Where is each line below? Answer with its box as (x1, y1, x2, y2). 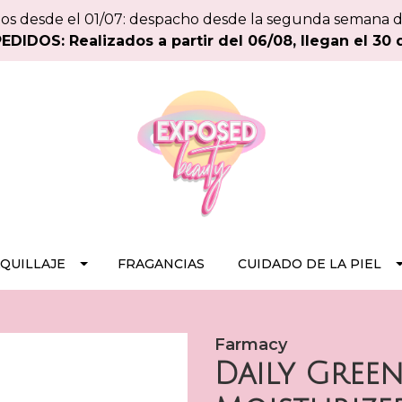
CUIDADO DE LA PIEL (237, 256, 381, 272)
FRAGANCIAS (118, 256, 205, 272)
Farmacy (214, 335, 287, 354)
